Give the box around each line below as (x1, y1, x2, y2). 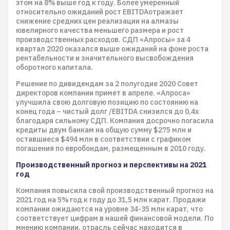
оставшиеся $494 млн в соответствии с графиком (16, 135, 191, 144)
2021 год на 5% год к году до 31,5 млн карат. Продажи (16, 195, 206, 204)
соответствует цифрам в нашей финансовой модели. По (16, 214, 214, 223)
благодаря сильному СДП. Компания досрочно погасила (16, 116, 214, 125)
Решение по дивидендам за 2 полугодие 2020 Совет (16, 79, 198, 88)
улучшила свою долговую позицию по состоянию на (16, 98, 198, 107)
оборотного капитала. (16, 63, 94, 72)
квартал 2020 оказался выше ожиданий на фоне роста (16, 44, 208, 53)
